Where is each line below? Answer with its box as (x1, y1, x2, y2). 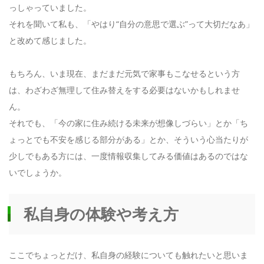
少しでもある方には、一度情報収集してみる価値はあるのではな (9, 150, 248, 162)
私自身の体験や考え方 (24, 203, 179, 225)
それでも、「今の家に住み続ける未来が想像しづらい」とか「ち (9, 117, 248, 129)
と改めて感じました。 (9, 35, 91, 47)
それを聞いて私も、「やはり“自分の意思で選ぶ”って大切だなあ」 (9, 18, 254, 30)
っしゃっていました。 (9, 2, 91, 14)
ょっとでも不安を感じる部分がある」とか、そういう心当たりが (9, 134, 248, 146)
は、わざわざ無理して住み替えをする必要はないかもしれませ (9, 84, 240, 96)
